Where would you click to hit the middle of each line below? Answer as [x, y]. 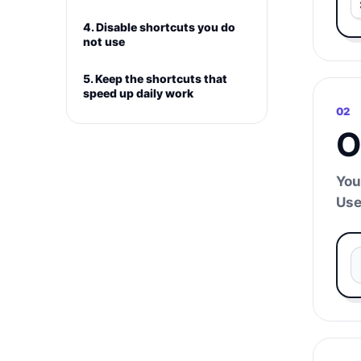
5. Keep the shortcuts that [155, 79]
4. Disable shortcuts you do [159, 27]
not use [104, 41]
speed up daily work [138, 93]
